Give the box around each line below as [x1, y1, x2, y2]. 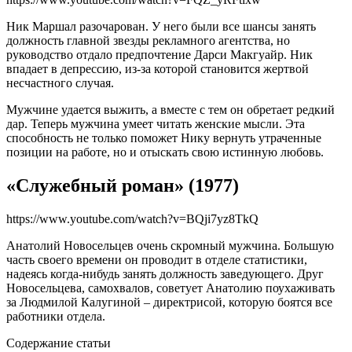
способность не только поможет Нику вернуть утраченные [6, 131, 321, 145]
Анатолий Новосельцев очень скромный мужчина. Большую [6, 238, 334, 252]
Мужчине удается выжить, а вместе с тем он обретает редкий [6, 103, 335, 117]
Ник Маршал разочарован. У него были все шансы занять [6, 20, 316, 34]
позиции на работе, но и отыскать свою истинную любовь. [6, 145, 324, 159]
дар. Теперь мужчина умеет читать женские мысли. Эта [6, 117, 305, 131]
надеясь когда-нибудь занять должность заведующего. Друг [6, 266, 324, 280]
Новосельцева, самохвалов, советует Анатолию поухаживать [6, 280, 335, 295]
